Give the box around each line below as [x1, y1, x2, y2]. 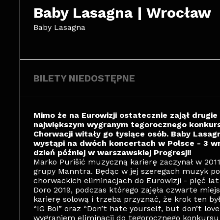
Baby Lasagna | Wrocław [33, 4, 211, 21]
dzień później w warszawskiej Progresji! [33, 148, 192, 157]
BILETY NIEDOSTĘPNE [33, 73, 135, 84]
